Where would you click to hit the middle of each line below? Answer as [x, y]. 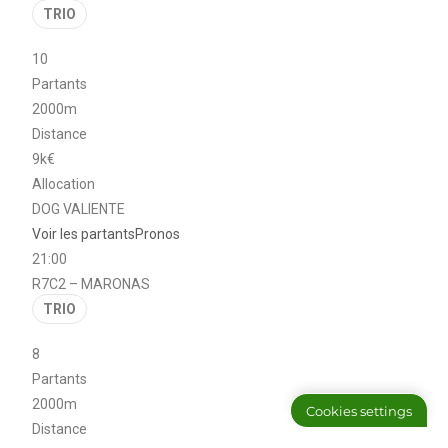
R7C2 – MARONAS [91, 283]
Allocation [64, 183]
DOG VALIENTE [79, 208]
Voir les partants [84, 233]
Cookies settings [359, 410]
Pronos [158, 233]
